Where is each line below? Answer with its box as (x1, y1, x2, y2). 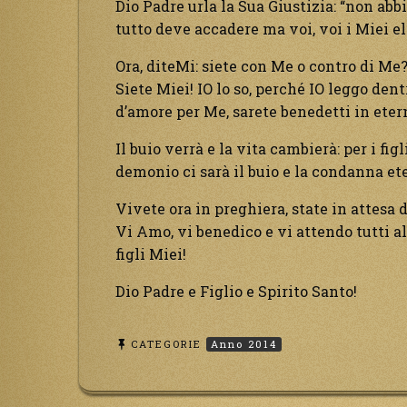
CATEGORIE (131, 336, 206, 351)
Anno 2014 (211, 336, 277, 351)
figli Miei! (115, 244, 186, 264)
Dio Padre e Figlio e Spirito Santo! (115, 282, 357, 302)
